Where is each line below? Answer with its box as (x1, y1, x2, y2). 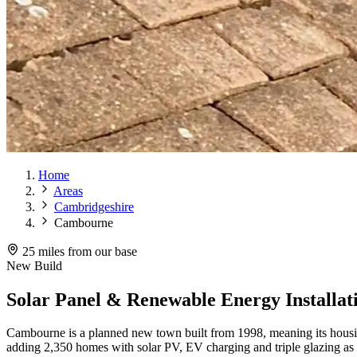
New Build (6, 258, 62, 273)
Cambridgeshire (54, 199, 134, 214)
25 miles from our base (22, 244, 137, 258)
